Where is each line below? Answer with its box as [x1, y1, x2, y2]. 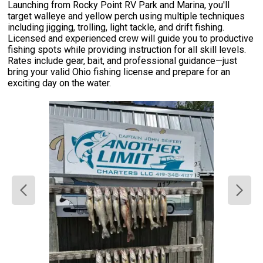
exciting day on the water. [8, 77, 112, 89]
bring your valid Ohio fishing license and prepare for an [8, 66, 231, 78]
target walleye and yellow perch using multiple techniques [8, 11, 245, 22]
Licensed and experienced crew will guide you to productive [8, 33, 254, 45]
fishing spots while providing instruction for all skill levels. [8, 44, 247, 56]
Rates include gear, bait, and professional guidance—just [8, 55, 238, 67]
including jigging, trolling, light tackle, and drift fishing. [8, 22, 225, 33]
